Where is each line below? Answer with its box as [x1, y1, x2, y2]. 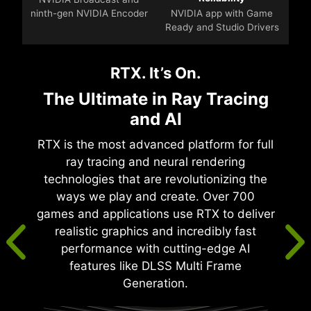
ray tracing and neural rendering [66, 155, 246, 169]
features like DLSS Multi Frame [69, 259, 242, 274]
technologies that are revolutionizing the [44, 172, 268, 187]
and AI [129, 109, 182, 130]
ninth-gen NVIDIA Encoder [30, 8, 148, 19]
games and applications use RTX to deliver [36, 207, 275, 221]
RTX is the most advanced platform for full [37, 137, 274, 152]
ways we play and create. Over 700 [56, 190, 255, 204]
